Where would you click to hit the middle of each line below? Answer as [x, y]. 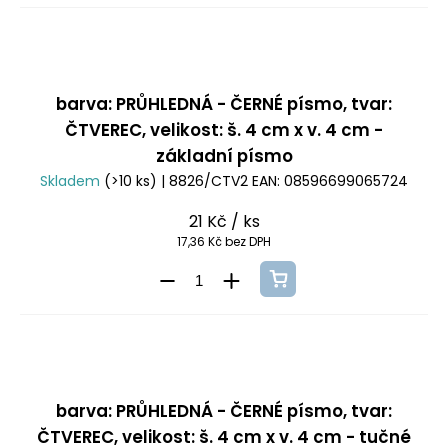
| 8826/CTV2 [204, 181]
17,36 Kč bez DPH [224, 242]
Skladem [72, 181]
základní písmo [224, 156]
